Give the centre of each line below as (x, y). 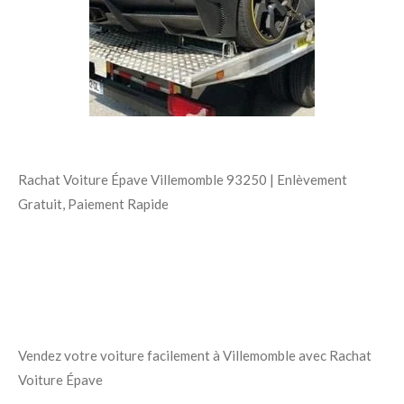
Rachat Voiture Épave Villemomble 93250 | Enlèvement (183, 180)
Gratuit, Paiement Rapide (93, 204)
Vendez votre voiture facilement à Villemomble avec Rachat (195, 356)
